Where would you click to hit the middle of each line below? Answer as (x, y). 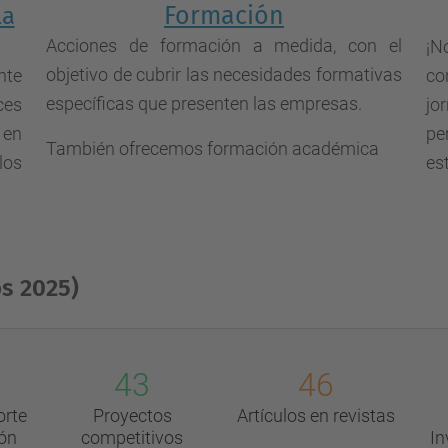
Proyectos (132, 416)
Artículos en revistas (315, 416)
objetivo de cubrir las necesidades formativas (224, 75)
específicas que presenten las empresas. (204, 104)
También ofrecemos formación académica (212, 149)
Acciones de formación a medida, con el (224, 46)
